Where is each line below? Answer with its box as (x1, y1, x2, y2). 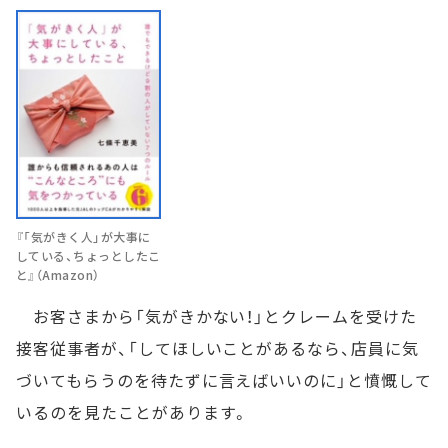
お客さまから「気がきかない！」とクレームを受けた (16, 304, 417, 329)
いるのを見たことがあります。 (16, 400, 250, 425)
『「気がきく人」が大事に (16, 228, 151, 246)
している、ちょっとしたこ (16, 247, 161, 265)
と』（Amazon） (16, 266, 100, 284)
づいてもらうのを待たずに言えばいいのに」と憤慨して (16, 368, 432, 393)
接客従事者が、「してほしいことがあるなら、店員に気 (16, 336, 419, 361)
